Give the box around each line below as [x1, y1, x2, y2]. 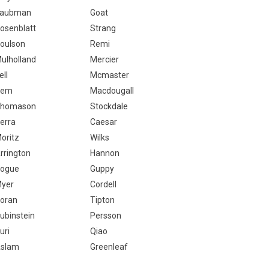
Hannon [89, 148, 119, 158]
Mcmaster [89, 70, 129, 80]
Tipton [89, 195, 115, 205]
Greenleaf [89, 242, 128, 252]
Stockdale [89, 101, 128, 111]
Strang [89, 23, 116, 33]
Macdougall [89, 86, 134, 95]
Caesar [89, 117, 117, 127]
